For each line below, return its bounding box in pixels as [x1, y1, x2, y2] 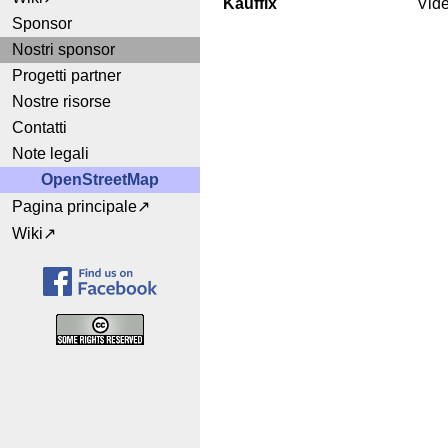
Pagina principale [12, 198, 137, 215]
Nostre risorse [12, 93, 111, 110]
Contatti [12, 119, 67, 136]
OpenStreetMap [41, 171, 159, 188]
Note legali [12, 145, 89, 162]
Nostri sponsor [12, 41, 115, 58]
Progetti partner [12, 67, 121, 84]
